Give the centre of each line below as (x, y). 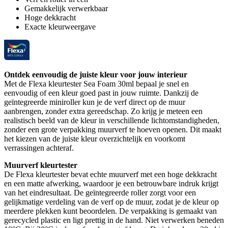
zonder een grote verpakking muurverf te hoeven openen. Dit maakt (113, 129)
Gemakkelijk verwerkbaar (66, 8)
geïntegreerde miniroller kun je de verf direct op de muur (95, 102)
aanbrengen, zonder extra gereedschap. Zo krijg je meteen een (103, 111)
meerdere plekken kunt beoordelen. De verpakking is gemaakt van (110, 211)
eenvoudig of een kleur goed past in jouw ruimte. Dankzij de (101, 93)
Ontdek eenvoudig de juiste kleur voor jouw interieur (96, 74)
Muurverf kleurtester (41, 165)
